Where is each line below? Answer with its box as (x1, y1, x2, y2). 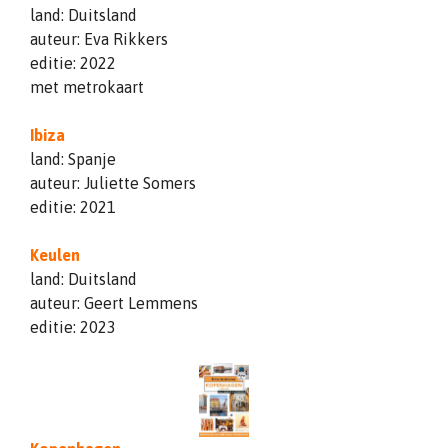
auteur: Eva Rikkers (30, 29, 168, 48)
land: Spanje (30, 149, 116, 168)
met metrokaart (30, 77, 144, 96)
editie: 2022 (30, 53, 116, 72)
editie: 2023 (30, 317, 116, 336)
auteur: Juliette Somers (30, 173, 196, 192)
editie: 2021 (30, 197, 116, 216)
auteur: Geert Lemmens (30, 293, 198, 312)
